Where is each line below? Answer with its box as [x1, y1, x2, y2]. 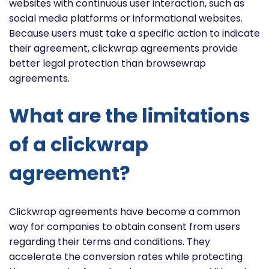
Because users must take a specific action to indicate [9, 26, 260, 40]
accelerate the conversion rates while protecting [9, 249, 243, 264]
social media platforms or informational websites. [9, 11, 243, 25]
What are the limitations [9, 102, 250, 130]
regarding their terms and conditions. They [9, 234, 210, 249]
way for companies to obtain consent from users [9, 219, 240, 234]
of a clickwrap [9, 131, 148, 159]
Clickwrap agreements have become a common [9, 204, 240, 219]
